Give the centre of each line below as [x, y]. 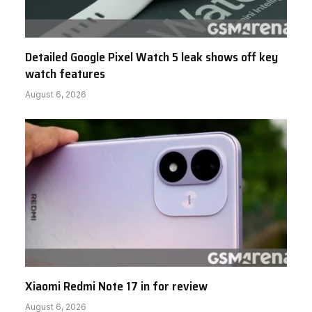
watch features [65, 74]
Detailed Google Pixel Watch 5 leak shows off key [151, 57]
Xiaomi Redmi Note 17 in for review [116, 286]
